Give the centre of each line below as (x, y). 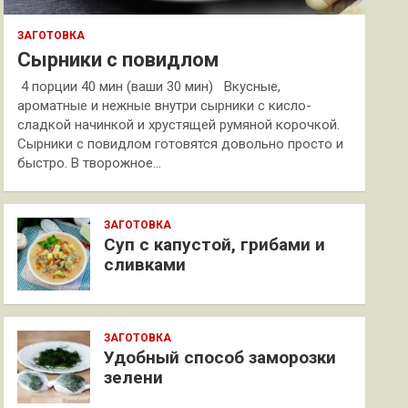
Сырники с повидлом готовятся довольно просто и (181, 144)
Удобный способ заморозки (220, 357)
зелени (134, 377)
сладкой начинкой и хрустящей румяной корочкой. (179, 125)
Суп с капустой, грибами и (215, 245)
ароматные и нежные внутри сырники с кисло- (165, 106)
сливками (145, 265)
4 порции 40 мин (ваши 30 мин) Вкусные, (149, 87)
